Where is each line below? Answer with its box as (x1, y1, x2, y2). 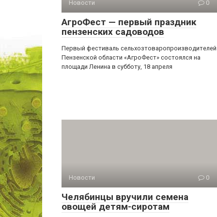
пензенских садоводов (62, 26, 164, 37)
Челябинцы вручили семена (62, 191, 188, 202)
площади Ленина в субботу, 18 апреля (62, 63, 172, 70)
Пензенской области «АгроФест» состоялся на (62, 54, 201, 61)
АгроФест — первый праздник (62, 16, 196, 28)
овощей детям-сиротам (62, 201, 170, 212)
